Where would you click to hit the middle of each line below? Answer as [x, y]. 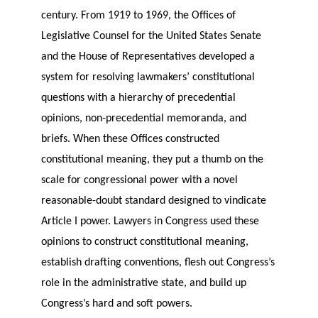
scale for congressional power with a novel [139, 180]
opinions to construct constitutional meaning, [144, 242]
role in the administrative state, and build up [143, 283]
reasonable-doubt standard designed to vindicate [153, 201]
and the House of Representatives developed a [148, 56]
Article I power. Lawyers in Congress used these [150, 221]
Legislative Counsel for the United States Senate [151, 36]
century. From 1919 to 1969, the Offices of [138, 15]
